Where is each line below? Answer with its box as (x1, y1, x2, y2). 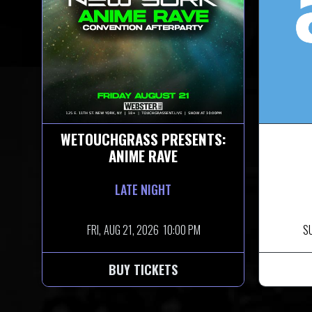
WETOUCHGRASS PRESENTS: (60, 127, 226, 150)
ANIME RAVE (109, 144, 178, 166)
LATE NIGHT (115, 180, 171, 198)
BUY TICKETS (109, 260, 178, 279)
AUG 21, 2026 (104, 221, 159, 238)
